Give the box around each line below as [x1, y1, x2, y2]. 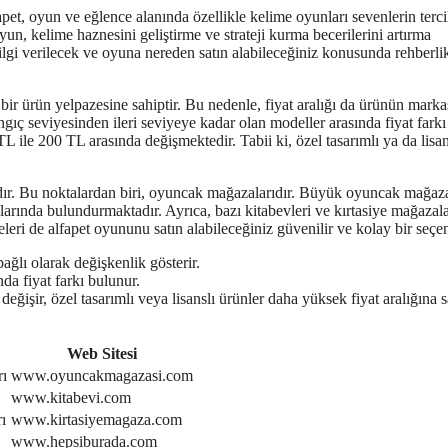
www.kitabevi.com [11, 389, 131, 407]
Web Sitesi [67, 345, 137, 363]
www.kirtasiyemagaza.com [11, 411, 182, 429]
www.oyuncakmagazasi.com [11, 367, 193, 385]
